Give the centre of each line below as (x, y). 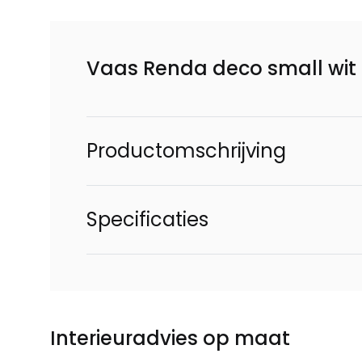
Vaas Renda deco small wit (221, 68)
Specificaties (147, 219)
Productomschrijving (186, 151)
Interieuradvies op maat (170, 338)
